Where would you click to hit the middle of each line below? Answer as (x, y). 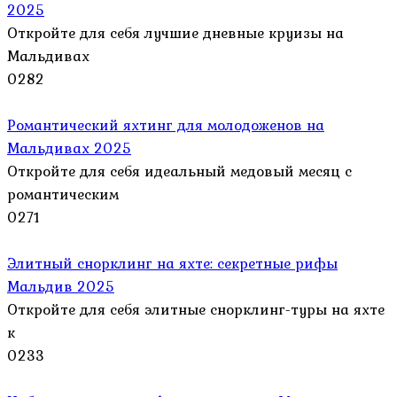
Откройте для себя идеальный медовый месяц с (179, 171)
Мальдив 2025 (61, 286)
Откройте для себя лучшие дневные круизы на (175, 32)
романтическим (63, 194)
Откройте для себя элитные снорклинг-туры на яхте (196, 309)
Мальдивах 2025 (69, 148)
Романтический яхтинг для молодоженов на (166, 125)
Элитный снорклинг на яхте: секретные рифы (172, 263)
